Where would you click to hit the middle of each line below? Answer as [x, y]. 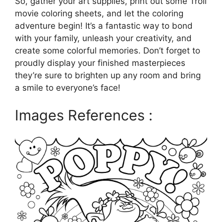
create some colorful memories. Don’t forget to [108, 51]
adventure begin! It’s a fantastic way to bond [104, 26]
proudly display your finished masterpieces [100, 63]
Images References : [84, 115]
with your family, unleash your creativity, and [103, 38]
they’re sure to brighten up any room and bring [108, 76]
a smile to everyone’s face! [68, 88]
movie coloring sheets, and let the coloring [99, 14]
